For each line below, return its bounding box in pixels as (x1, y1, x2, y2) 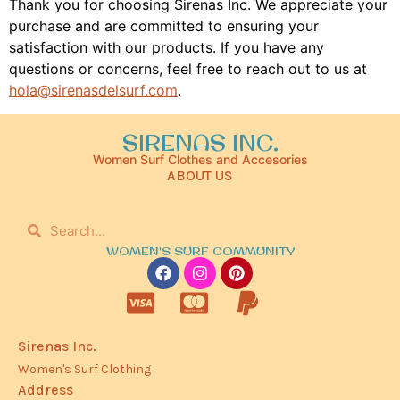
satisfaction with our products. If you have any (9, 38, 324, 57)
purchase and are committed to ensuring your (9, 17, 319, 36)
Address (18, 380, 73, 398)
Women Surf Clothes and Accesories (92, 151, 308, 167)
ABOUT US (167, 166, 233, 184)
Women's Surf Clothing (18, 361, 151, 377)
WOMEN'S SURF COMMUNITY (105, 243, 295, 258)
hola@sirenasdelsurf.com (9, 81, 178, 100)
